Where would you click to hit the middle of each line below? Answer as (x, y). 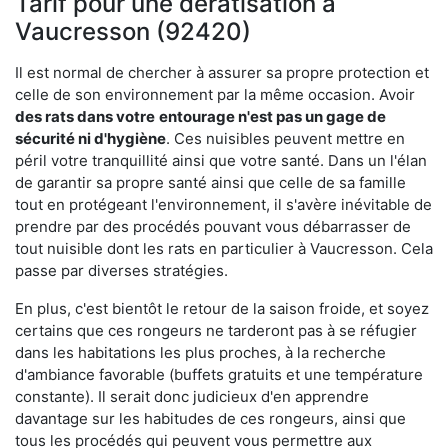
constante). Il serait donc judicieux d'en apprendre (192, 396)
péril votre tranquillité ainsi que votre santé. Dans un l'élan (221, 160)
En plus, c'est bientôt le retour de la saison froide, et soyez (222, 308)
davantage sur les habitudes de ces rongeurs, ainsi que (210, 418)
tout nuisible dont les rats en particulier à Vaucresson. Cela (224, 248)
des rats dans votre (85, 116)
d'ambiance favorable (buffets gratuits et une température (219, 374)
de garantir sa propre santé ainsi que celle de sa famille (210, 182)
